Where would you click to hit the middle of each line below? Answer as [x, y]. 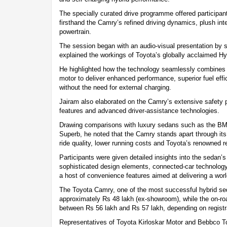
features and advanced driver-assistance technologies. [140, 110]
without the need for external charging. [115, 87]
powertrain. [75, 31]
